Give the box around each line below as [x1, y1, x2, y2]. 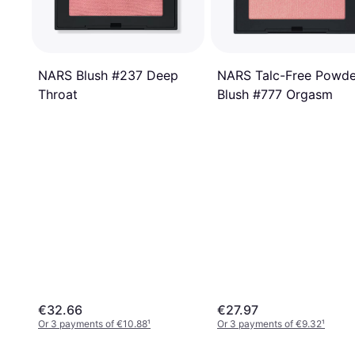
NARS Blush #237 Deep [38, 67, 178, 84]
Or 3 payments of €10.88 [38, 317, 147, 330]
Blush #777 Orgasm [217, 86, 333, 102]
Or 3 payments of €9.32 [217, 317, 322, 330]
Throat [38, 86, 78, 103]
